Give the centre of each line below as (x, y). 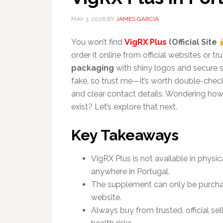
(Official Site (193, 42)
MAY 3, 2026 (88, 19)
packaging (93, 68)
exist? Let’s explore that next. (124, 107)
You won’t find (98, 42)
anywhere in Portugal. (130, 171)
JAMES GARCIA (137, 19)
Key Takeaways (125, 135)
